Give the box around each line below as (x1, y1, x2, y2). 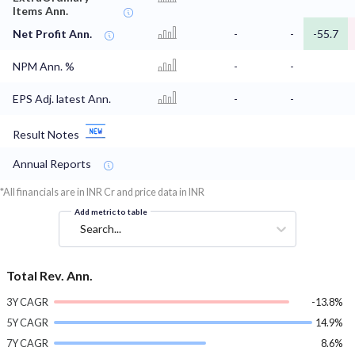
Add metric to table (74, 207, 147, 217)
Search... (80, 222, 121, 236)
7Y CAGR (6, 337, 48, 350)
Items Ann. (13, 4, 68, 18)
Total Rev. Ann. (6, 268, 93, 284)
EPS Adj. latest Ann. (13, 92, 111, 106)
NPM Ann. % (13, 59, 74, 74)
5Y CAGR (6, 316, 48, 330)
